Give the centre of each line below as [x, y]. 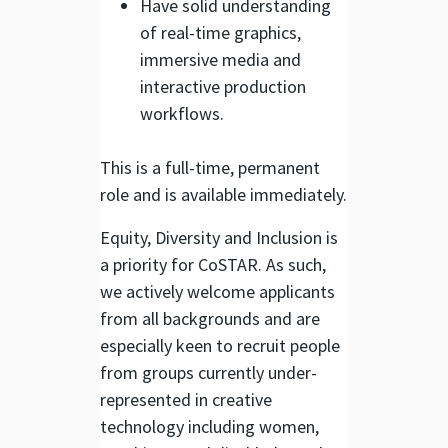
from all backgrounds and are [210, 319]
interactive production [223, 86]
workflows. [182, 113]
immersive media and [220, 59]
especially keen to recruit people [220, 346]
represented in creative [186, 400]
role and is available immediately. [223, 194]
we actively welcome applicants [217, 292]
